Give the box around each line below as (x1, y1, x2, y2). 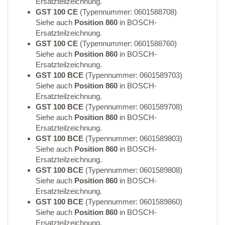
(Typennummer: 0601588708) (78, 7, 177, 16)
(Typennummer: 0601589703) (83, 70, 182, 79)
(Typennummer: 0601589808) (83, 165, 182, 174)
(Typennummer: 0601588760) (78, 39, 177, 48)
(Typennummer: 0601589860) (83, 197, 182, 206)
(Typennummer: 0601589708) (83, 102, 182, 111)
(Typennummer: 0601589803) (83, 134, 182, 143)
